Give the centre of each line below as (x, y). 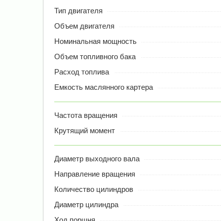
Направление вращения (95, 174)
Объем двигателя (84, 26)
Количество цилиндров (94, 189)
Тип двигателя (78, 11)
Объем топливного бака (95, 57)
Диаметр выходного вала (97, 159)
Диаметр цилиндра (86, 205)
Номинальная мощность (95, 41)
